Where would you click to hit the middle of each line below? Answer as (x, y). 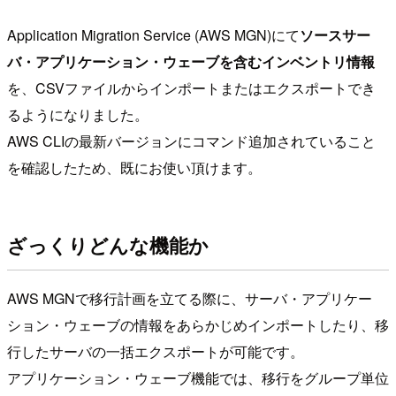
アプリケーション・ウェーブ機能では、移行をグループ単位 (198, 378)
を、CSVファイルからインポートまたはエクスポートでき (191, 88)
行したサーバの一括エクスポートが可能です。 (156, 352)
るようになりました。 (78, 114)
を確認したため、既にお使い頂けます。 (134, 167)
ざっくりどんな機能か (108, 245)
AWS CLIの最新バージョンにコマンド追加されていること (191, 141)
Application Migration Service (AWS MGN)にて (153, 34)
